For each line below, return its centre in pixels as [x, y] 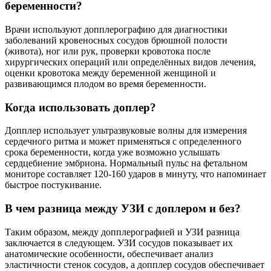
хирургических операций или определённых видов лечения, [130, 62]
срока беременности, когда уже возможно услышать [112, 152]
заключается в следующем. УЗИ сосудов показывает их [119, 243]
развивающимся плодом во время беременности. [106, 83]
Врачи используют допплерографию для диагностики [116, 29]
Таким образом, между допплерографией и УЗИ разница [122, 232]
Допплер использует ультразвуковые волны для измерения [126, 131]
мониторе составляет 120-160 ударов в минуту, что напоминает [135, 174]
